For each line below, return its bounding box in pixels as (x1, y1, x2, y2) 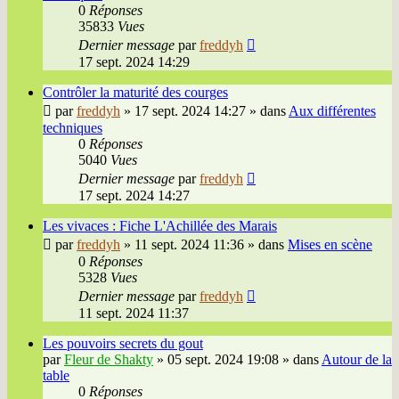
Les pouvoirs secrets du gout (43, 336, 203, 352)
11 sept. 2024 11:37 (78, 305, 189, 322)
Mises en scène (288, 237, 372, 253)
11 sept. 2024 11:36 (134, 237, 244, 253)
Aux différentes (289, 103, 376, 119)
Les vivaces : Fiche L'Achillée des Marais (43, 218, 277, 234)
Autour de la (322, 352, 392, 368)
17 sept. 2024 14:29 (78, 54, 190, 70)
